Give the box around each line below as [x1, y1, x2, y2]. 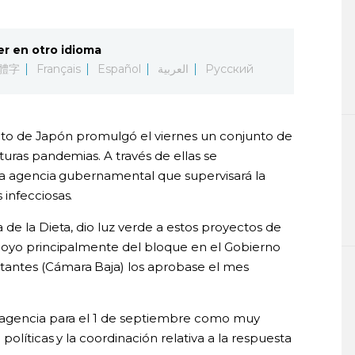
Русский [204, 62, 254, 76]
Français [36, 62, 81, 76]
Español [97, 62, 141, 76]
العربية [157, 62, 189, 76]
